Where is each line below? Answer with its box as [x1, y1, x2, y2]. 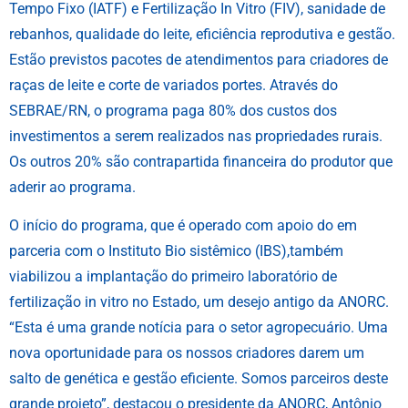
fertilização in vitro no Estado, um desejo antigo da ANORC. [9, 293, 389, 311]
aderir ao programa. [9, 178, 136, 196]
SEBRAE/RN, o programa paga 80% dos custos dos [9, 101, 337, 119]
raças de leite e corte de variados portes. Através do [9, 76, 338, 94]
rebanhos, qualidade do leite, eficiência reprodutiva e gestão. [9, 25, 395, 43]
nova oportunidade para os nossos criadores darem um [9, 344, 364, 362]
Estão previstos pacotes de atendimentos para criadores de [9, 50, 388, 68]
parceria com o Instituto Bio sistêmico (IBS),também [9, 242, 343, 260]
